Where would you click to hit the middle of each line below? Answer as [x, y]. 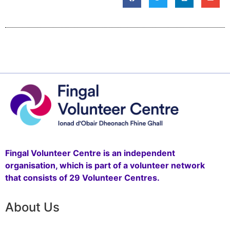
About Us [32, 207]
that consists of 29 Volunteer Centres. [82, 177]
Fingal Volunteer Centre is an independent [90, 153]
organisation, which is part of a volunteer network [105, 165]
